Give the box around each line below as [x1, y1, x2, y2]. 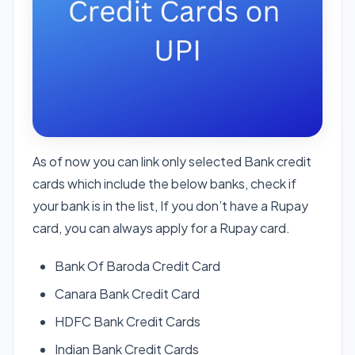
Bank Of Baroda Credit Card [55, 257, 220, 274]
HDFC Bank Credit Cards [55, 312, 200, 330]
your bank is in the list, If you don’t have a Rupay [32, 197, 308, 214]
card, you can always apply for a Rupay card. [32, 219, 290, 236]
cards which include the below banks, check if [32, 174, 296, 192]
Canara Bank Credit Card [55, 284, 200, 302]
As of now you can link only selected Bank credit [32, 152, 311, 170]
